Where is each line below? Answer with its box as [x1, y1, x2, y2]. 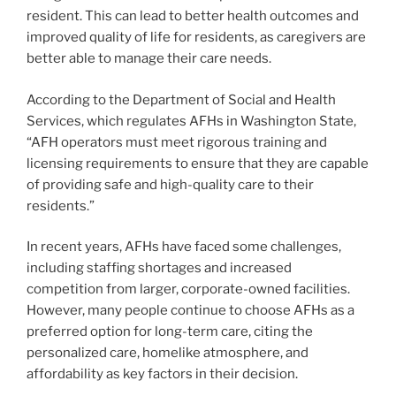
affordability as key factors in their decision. [27, 366, 298, 383]
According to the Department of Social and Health [27, 91, 336, 108]
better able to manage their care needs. [27, 50, 271, 67]
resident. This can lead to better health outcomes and [27, 8, 359, 25]
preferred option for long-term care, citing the [27, 324, 313, 340]
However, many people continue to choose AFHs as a [27, 302, 354, 319]
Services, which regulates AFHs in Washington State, [27, 112, 356, 129]
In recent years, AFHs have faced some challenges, [27, 239, 341, 255]
